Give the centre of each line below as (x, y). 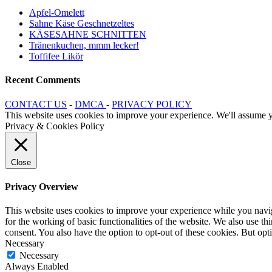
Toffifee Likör (56, 56)
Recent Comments (42, 80)
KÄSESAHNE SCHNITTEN (88, 35)
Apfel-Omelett (57, 13)
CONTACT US (36, 104)
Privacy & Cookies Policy (55, 126)
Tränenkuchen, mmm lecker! (84, 46)
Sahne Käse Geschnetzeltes (82, 24)
